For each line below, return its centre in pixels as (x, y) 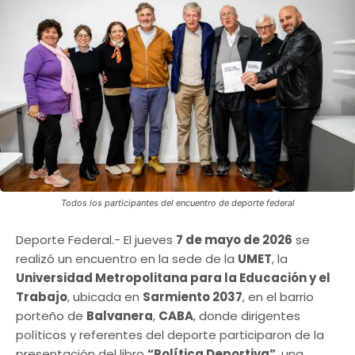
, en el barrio (278, 297)
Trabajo (42, 297)
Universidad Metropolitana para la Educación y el (173, 278)
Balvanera (120, 316)
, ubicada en (105, 297)
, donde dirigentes (247, 316)
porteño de (51, 316)
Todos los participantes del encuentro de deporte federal (177, 203)
